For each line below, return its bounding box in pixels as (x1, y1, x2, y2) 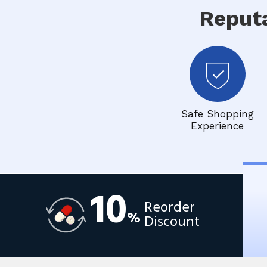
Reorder (144, 197, 195, 219)
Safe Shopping (181, 108, 254, 120)
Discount (144, 211, 200, 234)
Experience (191, 120, 244, 132)
